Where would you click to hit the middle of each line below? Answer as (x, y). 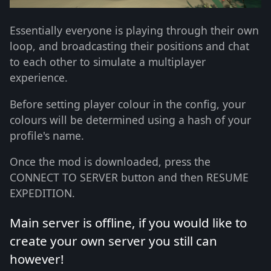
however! (37, 259)
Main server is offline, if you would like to (128, 222)
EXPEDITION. (42, 193)
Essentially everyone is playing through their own (134, 30)
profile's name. (47, 135)
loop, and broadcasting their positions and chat (129, 46)
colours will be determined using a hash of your (130, 119)
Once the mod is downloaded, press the (110, 162)
